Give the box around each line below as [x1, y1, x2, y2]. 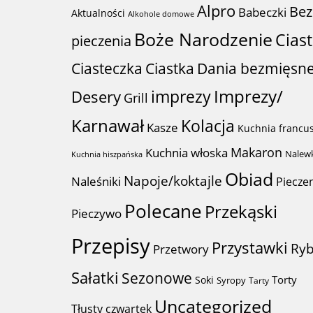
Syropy [217, 274, 246, 286]
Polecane [124, 198, 202, 224]
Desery [71, 87, 121, 107]
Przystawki [212, 238, 288, 258]
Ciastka [145, 58, 194, 78]
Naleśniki [71, 173, 121, 189]
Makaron [231, 143, 282, 161]
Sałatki [71, 267, 119, 288]
